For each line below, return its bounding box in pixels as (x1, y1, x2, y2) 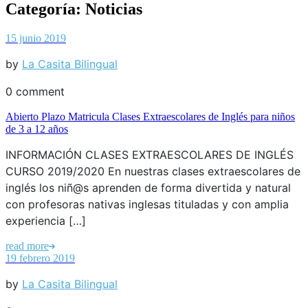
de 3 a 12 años (5, 122, 68, 135)
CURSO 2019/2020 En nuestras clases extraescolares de (5, 164, 300, 178)
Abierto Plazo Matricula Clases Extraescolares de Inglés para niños (5, 110, 295, 122)
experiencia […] (5, 213, 86, 228)
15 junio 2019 (5, 32, 66, 44)
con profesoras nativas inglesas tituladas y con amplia (5, 197, 289, 211)
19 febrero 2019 (5, 252, 75, 264)
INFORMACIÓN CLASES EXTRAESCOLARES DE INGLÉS (5, 147, 294, 162)
